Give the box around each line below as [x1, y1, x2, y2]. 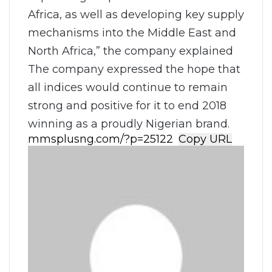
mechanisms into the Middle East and [28, 25, 236, 39]
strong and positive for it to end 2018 [28, 98, 226, 112]
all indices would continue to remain [28, 80, 228, 93]
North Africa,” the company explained [28, 44, 233, 57]
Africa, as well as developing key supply [28, 7, 244, 21]
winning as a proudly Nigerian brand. [28, 117, 229, 130]
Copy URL [178, 132, 232, 145]
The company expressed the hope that [28, 62, 240, 75]
